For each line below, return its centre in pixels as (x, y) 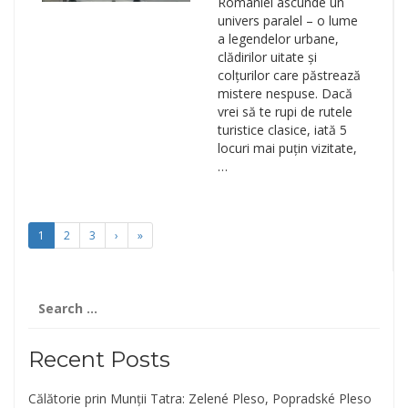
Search (51, 298)
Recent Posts (99, 359)
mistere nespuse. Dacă (285, 93)
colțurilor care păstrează (289, 75)
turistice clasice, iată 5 (282, 130)
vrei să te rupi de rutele (285, 112)
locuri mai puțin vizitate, (287, 148)
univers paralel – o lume (287, 20)
